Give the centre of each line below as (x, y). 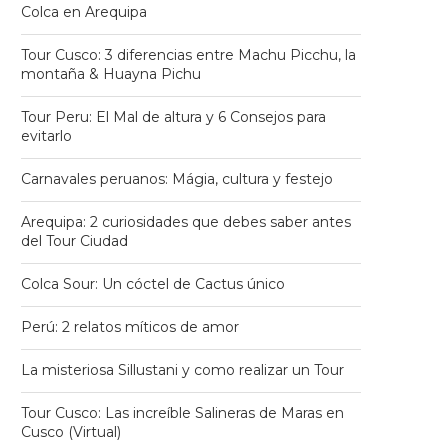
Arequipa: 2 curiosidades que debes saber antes (186, 222)
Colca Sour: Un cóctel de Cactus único (153, 284)
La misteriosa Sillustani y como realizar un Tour (182, 370)
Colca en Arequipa (84, 12)
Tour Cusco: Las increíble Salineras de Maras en (182, 413)
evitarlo (46, 136)
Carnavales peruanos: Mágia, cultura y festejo (177, 179)
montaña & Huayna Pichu (111, 74)
